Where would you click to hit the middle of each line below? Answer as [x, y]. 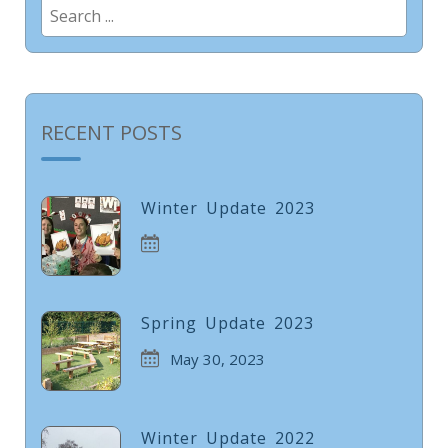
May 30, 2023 [217, 359]
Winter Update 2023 [228, 208]
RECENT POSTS [111, 132]
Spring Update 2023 [227, 323]
